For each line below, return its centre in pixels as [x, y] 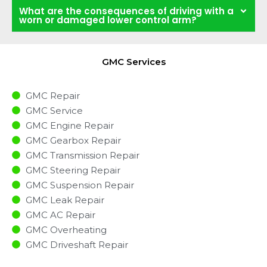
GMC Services [133, 61]
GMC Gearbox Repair [73, 140]
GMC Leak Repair [65, 200]
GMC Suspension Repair [80, 185]
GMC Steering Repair [73, 170]
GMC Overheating [66, 229]
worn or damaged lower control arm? [108, 20]
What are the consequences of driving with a [126, 11]
